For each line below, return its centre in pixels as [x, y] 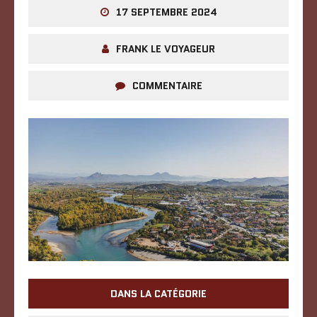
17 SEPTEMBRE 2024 [166, 12]
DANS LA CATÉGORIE [158, 293]
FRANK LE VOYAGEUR [166, 49]
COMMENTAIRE [167, 86]
